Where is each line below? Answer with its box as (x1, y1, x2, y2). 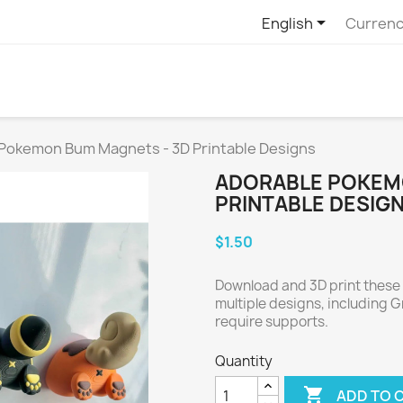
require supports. (215, 312, 328, 331)
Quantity (215, 352, 273, 371)
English (261, 13, 313, 33)
